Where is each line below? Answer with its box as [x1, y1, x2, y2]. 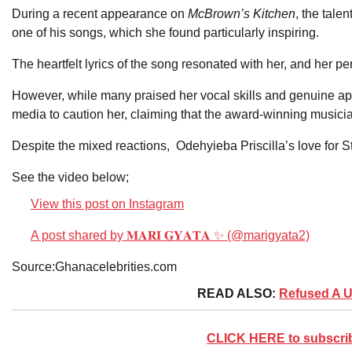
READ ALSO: [197, 287, 280, 300]
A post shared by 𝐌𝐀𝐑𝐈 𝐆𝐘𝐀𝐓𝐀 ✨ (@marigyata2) [31, 229, 310, 242]
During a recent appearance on [12, 7, 188, 20]
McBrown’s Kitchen [188, 7, 295, 20]
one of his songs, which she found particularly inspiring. [12, 26, 319, 39]
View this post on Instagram [31, 197, 184, 211]
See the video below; [12, 170, 129, 184]
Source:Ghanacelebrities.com [12, 260, 177, 273]
